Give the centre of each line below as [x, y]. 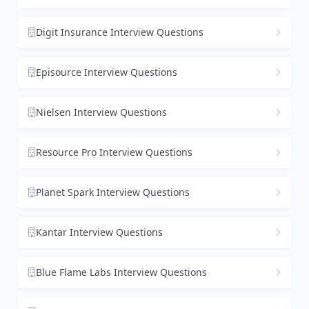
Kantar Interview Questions [99, 232]
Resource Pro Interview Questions [114, 152]
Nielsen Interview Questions [101, 112]
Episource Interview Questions [107, 72]
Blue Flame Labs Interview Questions [121, 272]
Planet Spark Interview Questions [113, 192]
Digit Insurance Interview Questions [120, 32]
